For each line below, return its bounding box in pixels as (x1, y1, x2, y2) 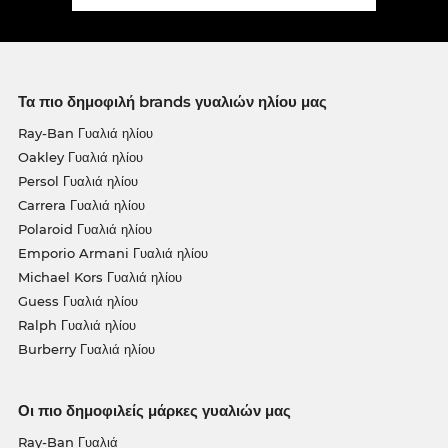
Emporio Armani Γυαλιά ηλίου (17, 244, 208, 261)
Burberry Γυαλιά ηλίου (17, 340, 155, 357)
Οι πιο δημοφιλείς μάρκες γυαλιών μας (17, 400, 291, 420)
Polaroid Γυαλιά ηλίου (17, 220, 152, 237)
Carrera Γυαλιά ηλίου (17, 196, 145, 213)
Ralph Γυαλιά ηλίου (17, 316, 136, 333)
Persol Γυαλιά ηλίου (17, 172, 138, 189)
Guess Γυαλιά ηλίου (17, 292, 138, 309)
